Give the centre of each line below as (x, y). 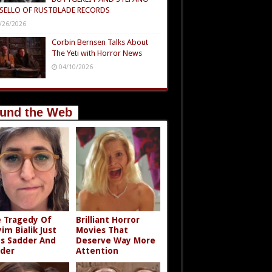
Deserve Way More (116, 241)
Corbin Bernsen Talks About (100, 42)
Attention (97, 251)
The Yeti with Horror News (97, 53)
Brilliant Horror (108, 220)
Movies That (102, 230)
